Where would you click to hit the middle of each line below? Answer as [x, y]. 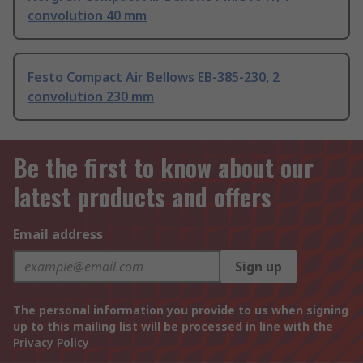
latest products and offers [142, 197]
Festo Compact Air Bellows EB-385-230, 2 [154, 77]
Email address [58, 235]
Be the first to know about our [163, 168]
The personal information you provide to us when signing [181, 310]
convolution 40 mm [87, 16]
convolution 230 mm [91, 97]
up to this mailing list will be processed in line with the [173, 327]
